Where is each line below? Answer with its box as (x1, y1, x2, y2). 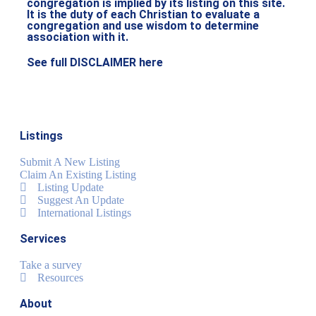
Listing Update (37, 181, 104, 194)
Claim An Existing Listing (20, 169, 136, 181)
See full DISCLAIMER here (27, 56, 163, 70)
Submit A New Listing (20, 156, 120, 169)
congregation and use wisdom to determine (27, 19, 259, 33)
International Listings (37, 207, 131, 219)
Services (20, 232, 66, 246)
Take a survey (20, 259, 82, 272)
